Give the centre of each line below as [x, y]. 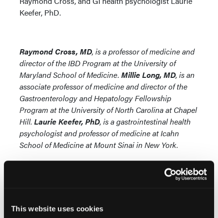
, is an [185, 75]
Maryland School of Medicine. [70, 75]
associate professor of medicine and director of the [103, 86]
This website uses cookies [57, 208]
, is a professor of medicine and [143, 51]
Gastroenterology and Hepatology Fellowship [95, 98]
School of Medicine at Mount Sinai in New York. [100, 145]
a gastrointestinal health [151, 121]
